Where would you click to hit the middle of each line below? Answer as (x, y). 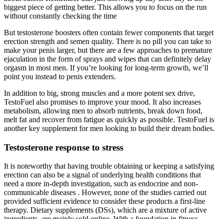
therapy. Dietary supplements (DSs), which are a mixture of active (105, 210)
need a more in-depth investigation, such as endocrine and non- (101, 184)
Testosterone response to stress (64, 147)
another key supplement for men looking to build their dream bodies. (109, 128)
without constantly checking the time (60, 16)
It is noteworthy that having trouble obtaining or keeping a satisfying (109, 166)
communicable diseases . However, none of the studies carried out (105, 193)
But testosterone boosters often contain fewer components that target (109, 32)
